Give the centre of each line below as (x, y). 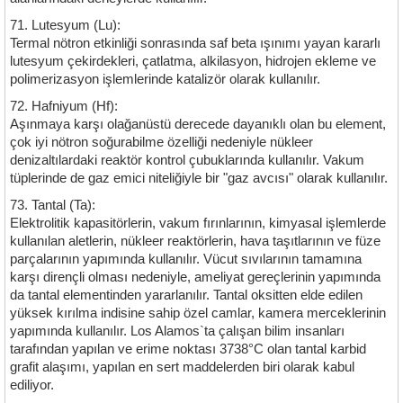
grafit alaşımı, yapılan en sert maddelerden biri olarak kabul (182, 367)
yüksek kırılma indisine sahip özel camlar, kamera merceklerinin (198, 313)
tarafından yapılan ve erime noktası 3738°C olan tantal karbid (188, 349)
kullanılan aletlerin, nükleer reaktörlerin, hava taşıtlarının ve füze (195, 241)
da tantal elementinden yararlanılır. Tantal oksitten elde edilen (186, 295)
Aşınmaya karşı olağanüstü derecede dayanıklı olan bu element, (198, 124)
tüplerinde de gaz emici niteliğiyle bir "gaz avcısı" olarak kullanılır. (199, 178)
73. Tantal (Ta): (53, 205)
